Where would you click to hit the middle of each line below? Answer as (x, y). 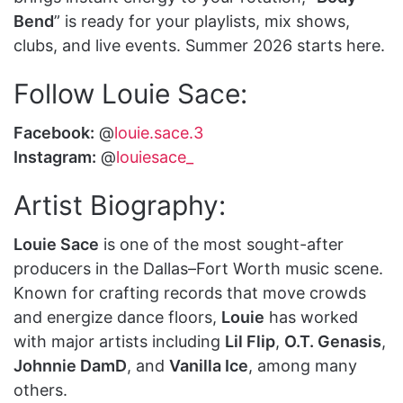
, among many (303, 365)
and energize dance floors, (117, 317)
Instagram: (55, 157)
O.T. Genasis (333, 341)
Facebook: (54, 132)
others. (40, 390)
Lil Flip (250, 341)
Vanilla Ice (209, 365)
